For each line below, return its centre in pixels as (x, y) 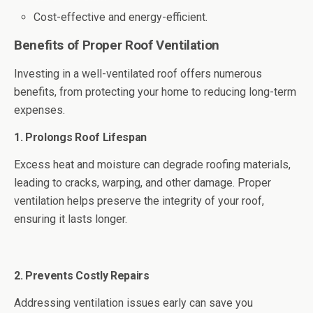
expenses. (39, 110)
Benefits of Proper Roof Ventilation (117, 46)
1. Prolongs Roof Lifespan (80, 138)
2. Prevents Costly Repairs (82, 276)
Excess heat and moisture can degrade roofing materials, (152, 165)
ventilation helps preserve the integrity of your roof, (139, 201)
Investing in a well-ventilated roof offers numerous (138, 74)
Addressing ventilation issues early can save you (133, 303)
